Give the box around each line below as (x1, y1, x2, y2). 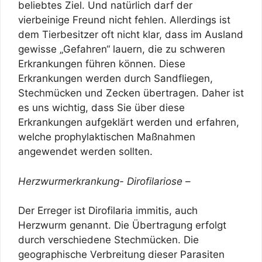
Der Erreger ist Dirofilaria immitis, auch (18, 205, 198, 217)
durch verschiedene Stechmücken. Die (18, 234, 199, 246)
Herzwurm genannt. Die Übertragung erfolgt (18, 219, 226, 232)
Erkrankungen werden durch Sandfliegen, (18, 73, 213, 85)
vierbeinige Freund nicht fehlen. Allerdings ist (18, 14, 230, 26)
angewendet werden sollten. (18, 146, 153, 158)
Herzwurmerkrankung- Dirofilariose (18, 175, 182, 187)
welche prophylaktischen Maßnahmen (18, 131, 195, 143)
